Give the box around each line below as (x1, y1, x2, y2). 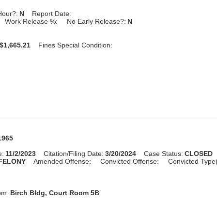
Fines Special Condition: (38, 41, 113, 49)
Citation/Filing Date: (44, 149, 104, 157)
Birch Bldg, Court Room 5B (10, 188, 100, 197)
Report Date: (32, 9, 72, 17)
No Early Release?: (67, 17, 126, 25)
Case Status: (144, 149, 184, 157)
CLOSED (185, 149, 213, 157)
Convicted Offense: (100, 157, 159, 165)
